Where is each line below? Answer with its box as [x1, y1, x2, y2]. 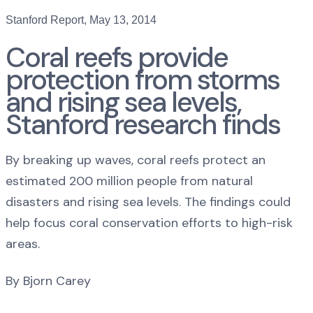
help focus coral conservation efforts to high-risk [6, 214, 293, 231]
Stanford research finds [6, 105, 280, 143]
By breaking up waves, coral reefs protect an [6, 151, 265, 168]
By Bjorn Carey [6, 272, 91, 290]
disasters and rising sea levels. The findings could [6, 193, 291, 210]
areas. [6, 235, 40, 252]
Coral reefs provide [6, 38, 228, 75]
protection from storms [6, 61, 279, 98]
